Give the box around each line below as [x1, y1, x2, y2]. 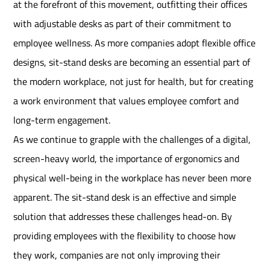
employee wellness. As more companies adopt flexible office [13, 36, 256, 51]
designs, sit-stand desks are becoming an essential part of [13, 55, 251, 70]
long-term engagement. [13, 113, 111, 128]
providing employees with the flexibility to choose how [13, 228, 236, 243]
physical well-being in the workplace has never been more [13, 171, 252, 186]
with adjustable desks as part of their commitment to [13, 16, 231, 31]
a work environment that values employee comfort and [13, 93, 239, 108]
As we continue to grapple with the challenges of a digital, [13, 132, 251, 147]
